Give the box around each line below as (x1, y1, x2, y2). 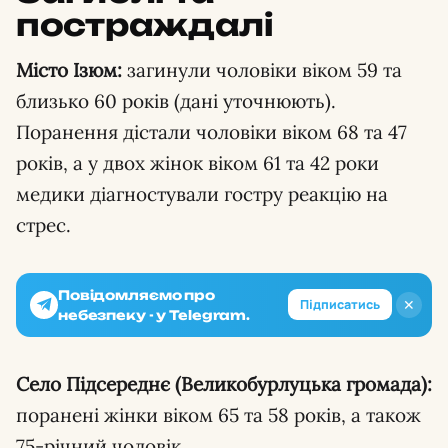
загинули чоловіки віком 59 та (122, 57, 402, 82)
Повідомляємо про (58, 286, 215, 303)
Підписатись (300, 296, 380, 314)
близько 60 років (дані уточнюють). (16, 88, 336, 113)
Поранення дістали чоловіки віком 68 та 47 (16, 119, 407, 144)
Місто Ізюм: (16, 57, 122, 82)
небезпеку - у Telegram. (58, 306, 251, 323)
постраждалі (16, 5, 274, 43)
